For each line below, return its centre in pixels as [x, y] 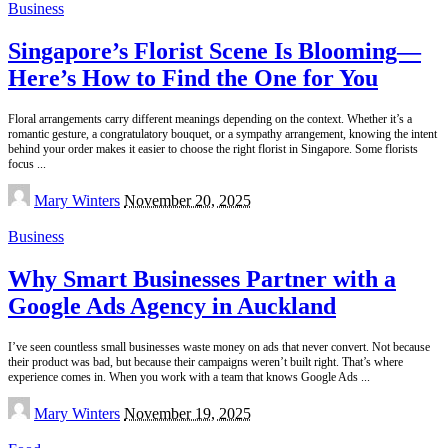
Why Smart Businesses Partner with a [202, 279]
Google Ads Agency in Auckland [172, 306]
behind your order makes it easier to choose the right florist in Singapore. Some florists [213, 149]
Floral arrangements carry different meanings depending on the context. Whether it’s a [210, 119]
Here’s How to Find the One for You [193, 78]
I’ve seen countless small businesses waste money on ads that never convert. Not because [219, 347]
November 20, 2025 [187, 201]
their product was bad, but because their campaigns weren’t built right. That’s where [205, 362]
